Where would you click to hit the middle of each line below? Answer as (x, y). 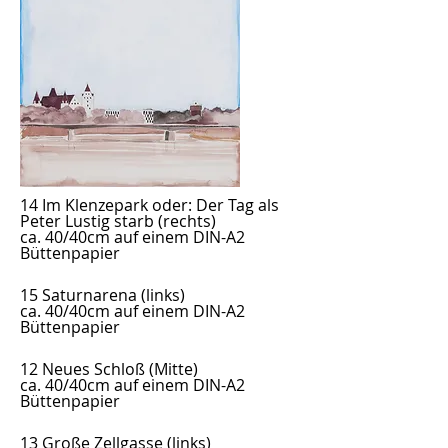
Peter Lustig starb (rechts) (118, 221)
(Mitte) (171, 369)
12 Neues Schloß (82, 369)
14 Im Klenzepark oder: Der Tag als (149, 205)
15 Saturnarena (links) (102, 295)
